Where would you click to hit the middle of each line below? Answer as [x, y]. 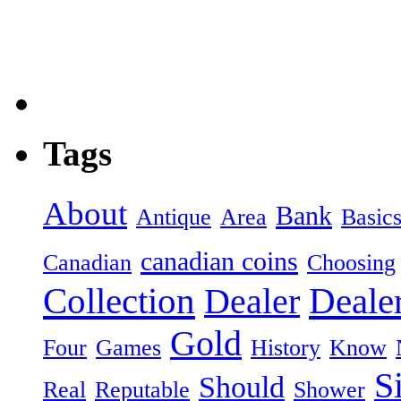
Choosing [351, 263]
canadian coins [219, 262]
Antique [174, 218]
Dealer [252, 302]
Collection [119, 302]
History [286, 348]
